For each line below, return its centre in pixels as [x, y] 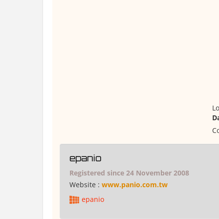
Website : [86, 185]
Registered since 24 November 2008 [129, 173]
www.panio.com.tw [135, 185]
